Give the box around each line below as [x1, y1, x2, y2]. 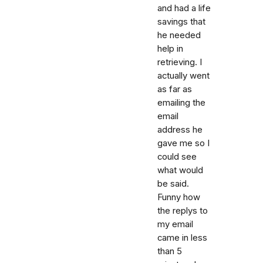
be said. [157, 178, 189, 189]
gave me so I [157, 138, 210, 149]
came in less [157, 232, 207, 243]
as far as [157, 84, 192, 95]
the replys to [157, 205, 208, 216]
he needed [157, 30, 201, 41]
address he [157, 124, 203, 135]
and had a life [157, 3, 211, 14]
